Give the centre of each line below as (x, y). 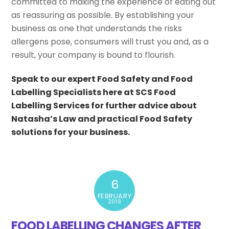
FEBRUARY (114, 196)
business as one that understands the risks (97, 29)
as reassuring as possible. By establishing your (103, 15)
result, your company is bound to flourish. (94, 55)
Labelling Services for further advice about (104, 105)
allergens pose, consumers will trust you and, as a (110, 42)
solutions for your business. (71, 132)
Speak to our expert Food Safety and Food (102, 79)
